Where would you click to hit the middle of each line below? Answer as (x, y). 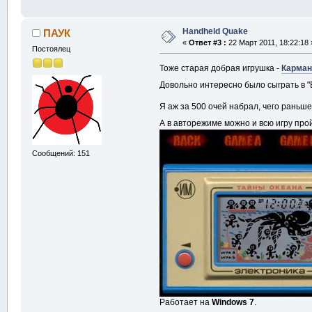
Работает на (186, 302)
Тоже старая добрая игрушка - (221, 68)
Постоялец (51, 48)
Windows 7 (233, 302)
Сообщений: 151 (61, 153)
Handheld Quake (215, 31)
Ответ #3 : (207, 42)
